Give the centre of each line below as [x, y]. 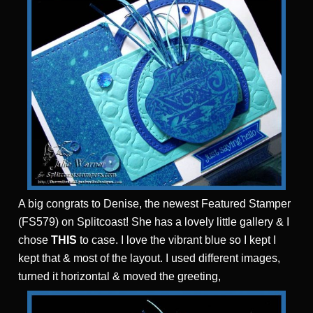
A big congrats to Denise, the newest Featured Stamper [154, 204]
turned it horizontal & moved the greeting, [119, 277]
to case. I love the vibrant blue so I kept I [176, 240]
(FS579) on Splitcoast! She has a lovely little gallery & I [154, 222]
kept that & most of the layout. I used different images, [149, 259]
